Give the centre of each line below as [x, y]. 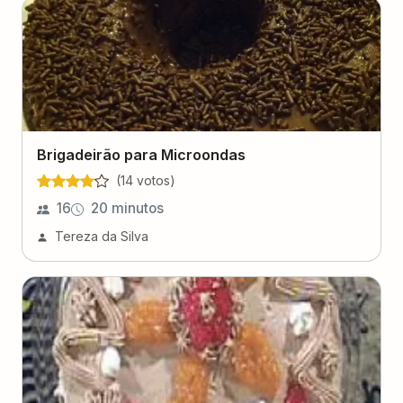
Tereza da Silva [102, 236]
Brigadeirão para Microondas [141, 155]
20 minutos [127, 208]
